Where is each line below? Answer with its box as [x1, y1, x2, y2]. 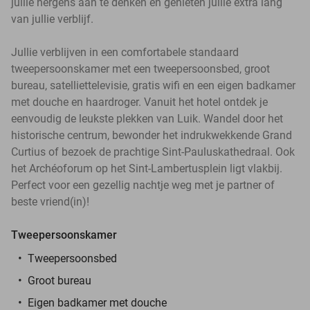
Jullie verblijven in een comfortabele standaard [11, 45, 239, 59]
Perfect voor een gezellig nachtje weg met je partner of [11, 178, 275, 192]
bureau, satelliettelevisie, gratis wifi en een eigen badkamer [11, 78, 295, 92]
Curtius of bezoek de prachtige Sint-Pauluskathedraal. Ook [11, 145, 295, 158]
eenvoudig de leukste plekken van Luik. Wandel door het [11, 111, 283, 125]
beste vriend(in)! [11, 194, 89, 208]
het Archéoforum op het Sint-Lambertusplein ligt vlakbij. [11, 161, 282, 175]
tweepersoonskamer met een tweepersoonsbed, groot [11, 62, 270, 75]
